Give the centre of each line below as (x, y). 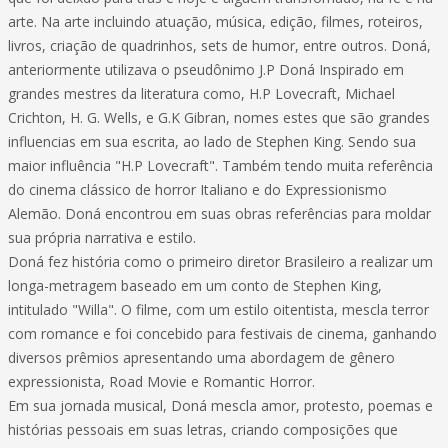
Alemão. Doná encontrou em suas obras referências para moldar (219, 213)
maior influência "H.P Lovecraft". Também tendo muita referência (220, 165)
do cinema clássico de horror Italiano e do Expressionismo (197, 189)
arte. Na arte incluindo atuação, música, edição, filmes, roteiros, (215, 21)
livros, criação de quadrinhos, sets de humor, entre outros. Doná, (219, 45)
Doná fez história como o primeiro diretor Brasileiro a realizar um (220, 261)
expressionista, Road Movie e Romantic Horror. (161, 381)
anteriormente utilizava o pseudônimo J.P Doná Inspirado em (206, 69)
